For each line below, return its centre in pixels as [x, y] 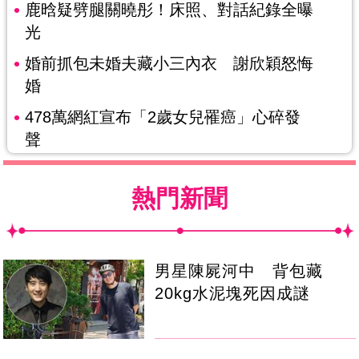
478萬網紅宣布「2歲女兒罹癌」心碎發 [162, 117]
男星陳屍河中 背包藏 [239, 271]
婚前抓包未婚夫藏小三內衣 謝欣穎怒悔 [169, 63]
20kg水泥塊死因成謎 [233, 294]
